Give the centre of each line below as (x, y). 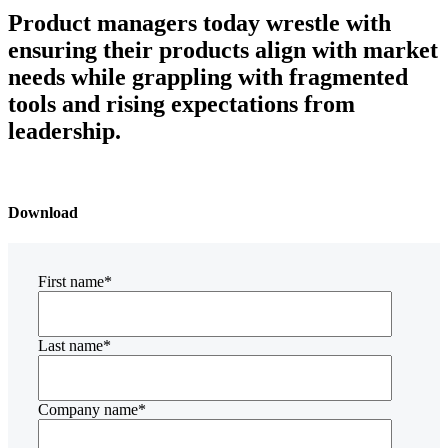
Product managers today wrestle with (199, 22)
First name (71, 282)
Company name (88, 410)
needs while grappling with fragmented (208, 76)
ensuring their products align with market (223, 49)
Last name (70, 346)
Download (43, 213)
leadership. (64, 130)
